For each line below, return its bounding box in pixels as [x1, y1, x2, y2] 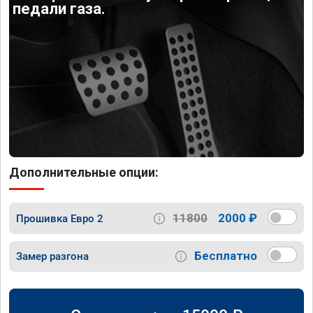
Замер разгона [16, 249, 89, 263]
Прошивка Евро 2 [16, 212, 103, 225]
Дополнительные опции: [9, 165, 159, 180]
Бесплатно [194, 249, 257, 263]
